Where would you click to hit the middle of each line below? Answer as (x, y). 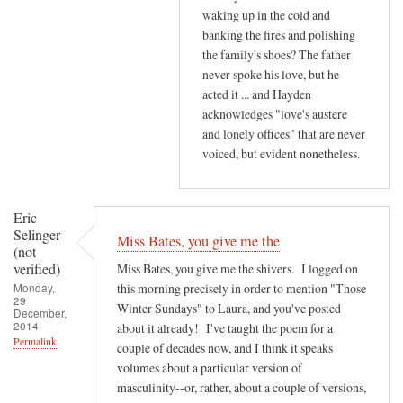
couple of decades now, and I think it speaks (225, 348)
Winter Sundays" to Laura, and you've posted (229, 309)
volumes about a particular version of (210, 368)
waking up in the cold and (266, 15)
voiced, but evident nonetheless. (281, 154)
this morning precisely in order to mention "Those (242, 289)
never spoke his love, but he (271, 75)
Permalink (35, 341)
